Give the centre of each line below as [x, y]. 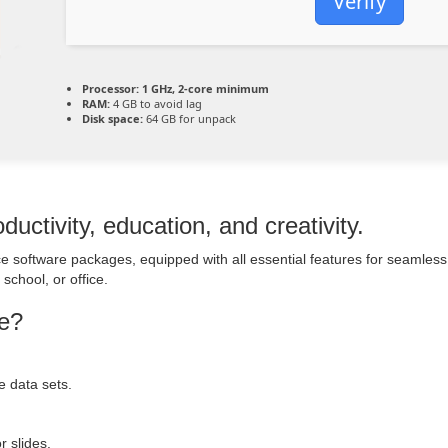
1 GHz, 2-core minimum [204, 88]
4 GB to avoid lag [156, 103]
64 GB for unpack [189, 118]
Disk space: [112, 118]
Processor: [110, 88]
